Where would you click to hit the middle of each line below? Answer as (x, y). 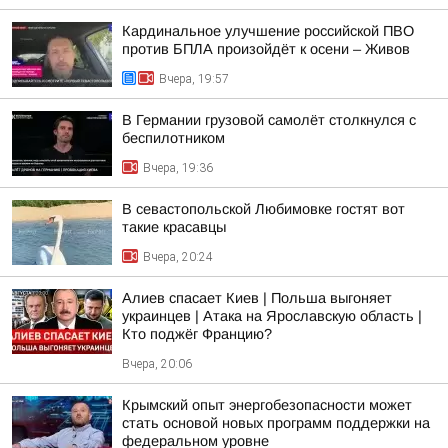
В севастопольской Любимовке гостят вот (263, 208)
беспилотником (173, 137)
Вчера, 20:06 (157, 363)
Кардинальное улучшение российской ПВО (268, 30)
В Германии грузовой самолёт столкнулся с (269, 119)
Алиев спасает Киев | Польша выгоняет (257, 297)
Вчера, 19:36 (178, 167)
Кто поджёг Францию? (197, 333)
